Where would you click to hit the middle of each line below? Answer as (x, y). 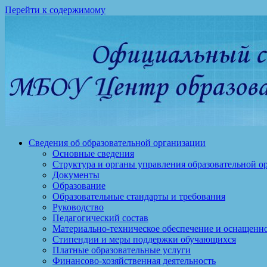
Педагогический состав (100, 218)
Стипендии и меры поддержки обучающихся (144, 239)
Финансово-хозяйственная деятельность (134, 261)
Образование (79, 186)
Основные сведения (93, 153)
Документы (76, 175)
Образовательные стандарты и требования (139, 196)
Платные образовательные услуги (122, 250)
